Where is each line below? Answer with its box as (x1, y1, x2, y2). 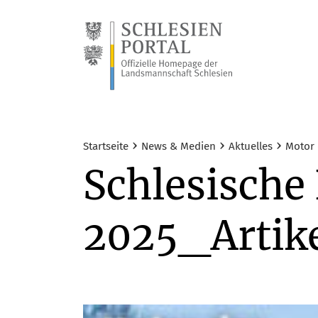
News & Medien (141, 140, 216, 153)
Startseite (83, 140, 128, 153)
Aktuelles (229, 140, 273, 153)
